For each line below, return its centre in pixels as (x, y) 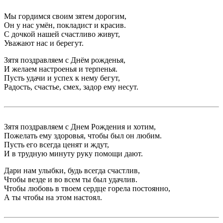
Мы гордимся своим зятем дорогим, (65, 16)
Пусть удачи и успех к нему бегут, (62, 78)
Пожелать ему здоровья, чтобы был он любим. (83, 136)
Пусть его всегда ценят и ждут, (56, 145)
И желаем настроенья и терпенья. (61, 69)
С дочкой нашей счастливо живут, (62, 34)
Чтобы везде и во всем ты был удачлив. (71, 179)
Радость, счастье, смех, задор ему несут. (71, 87)
